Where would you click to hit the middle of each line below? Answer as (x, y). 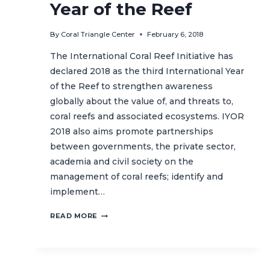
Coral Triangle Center (98, 35)
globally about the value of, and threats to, (142, 102)
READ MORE (74, 216)
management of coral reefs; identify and (137, 177)
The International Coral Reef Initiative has (142, 56)
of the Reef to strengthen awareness (131, 86)
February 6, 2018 (175, 35)
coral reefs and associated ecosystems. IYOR (147, 117)
